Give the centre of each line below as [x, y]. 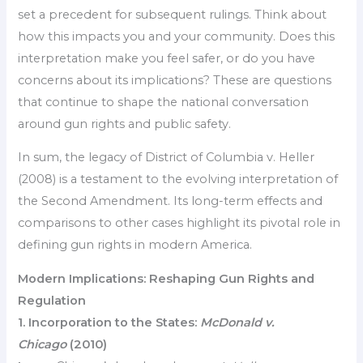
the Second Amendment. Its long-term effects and [171, 201]
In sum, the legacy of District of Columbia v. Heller [167, 158]
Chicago [43, 344]
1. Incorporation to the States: [109, 322]
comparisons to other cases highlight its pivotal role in [179, 223]
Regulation [52, 300]
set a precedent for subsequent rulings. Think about [173, 14]
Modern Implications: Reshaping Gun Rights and [167, 278]
